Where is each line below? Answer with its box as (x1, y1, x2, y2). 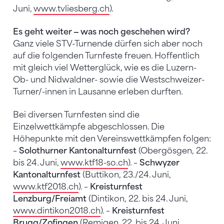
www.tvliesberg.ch (33, 3, 109, 13)
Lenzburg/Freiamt (13, 193, 86, 203)
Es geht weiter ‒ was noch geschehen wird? (13, 26, 190, 36)
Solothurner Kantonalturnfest (19, 145, 136, 155)
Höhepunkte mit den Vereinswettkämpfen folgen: (13, 133, 211, 143)
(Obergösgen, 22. (136, 145, 207, 155)
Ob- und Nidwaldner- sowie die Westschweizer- (13, 74, 204, 84)
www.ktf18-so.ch (60, 157, 128, 167)
